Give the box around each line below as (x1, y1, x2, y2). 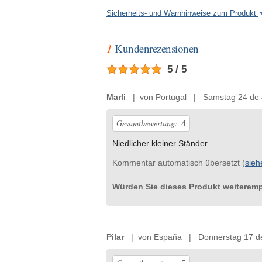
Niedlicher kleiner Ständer (112, 139, 208, 149)
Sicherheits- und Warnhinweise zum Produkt (106, 9, 258, 18)
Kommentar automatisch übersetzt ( (112, 158, 245, 168)
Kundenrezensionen (112, 41, 199, 56)
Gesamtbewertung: (116, 118, 178, 129)
